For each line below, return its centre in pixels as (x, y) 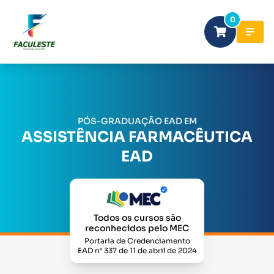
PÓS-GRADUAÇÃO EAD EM (137, 121)
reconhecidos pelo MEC (137, 228)
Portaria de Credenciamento (137, 241)
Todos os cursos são (137, 218)
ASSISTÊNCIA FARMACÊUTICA (137, 137)
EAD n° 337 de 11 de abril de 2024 (137, 250)
